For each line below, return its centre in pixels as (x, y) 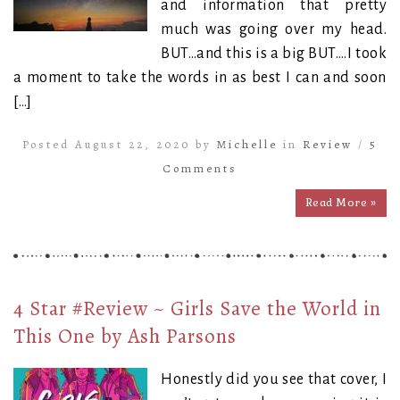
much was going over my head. (274, 29)
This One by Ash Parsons (125, 336)
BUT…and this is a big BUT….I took (274, 53)
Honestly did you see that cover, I (274, 379)
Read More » (341, 202)
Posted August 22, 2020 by (120, 144)
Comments (200, 168)
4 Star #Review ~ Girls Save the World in (197, 308)
